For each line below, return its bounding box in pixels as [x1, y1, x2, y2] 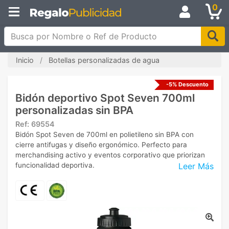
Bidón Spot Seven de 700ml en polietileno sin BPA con [15, 130, 194, 139]
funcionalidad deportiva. [15, 161, 95, 169]
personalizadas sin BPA [15, 104, 133, 117]
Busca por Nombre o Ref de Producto [4, 27, 150, 37]
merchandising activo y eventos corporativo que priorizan [15, 151, 205, 159]
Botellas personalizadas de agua [49, 56, 159, 64]
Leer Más [178, 161, 214, 171]
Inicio [16, 56, 34, 64]
